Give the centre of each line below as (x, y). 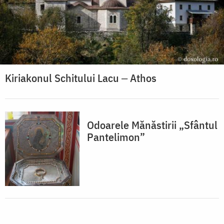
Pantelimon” (116, 137)
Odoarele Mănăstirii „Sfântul (152, 125)
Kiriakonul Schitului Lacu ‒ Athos (81, 78)
